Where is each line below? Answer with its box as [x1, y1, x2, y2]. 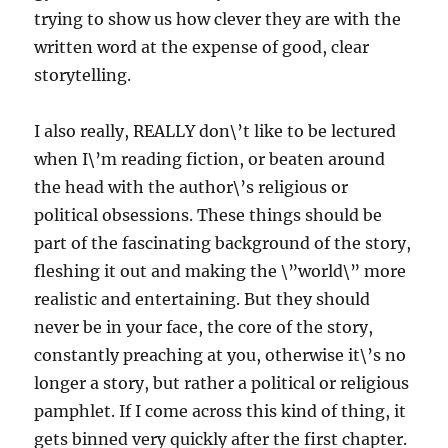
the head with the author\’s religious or [34, 176, 349, 197]
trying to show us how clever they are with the [34, 8, 402, 29]
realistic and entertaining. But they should [34, 288, 371, 309]
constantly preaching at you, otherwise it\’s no [34, 344, 407, 365]
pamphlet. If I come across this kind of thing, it [34, 400, 407, 421]
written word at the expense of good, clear [34, 36, 370, 57]
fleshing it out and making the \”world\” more [34, 260, 407, 281]
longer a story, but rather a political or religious [34, 372, 410, 393]
